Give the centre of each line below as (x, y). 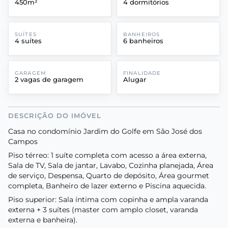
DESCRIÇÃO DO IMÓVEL (55, 116)
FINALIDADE (142, 73)
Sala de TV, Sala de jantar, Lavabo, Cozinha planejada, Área (111, 165)
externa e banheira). (43, 220)
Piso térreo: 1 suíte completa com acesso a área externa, (107, 155)
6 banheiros (143, 41)
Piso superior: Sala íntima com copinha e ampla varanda (108, 200)
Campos (23, 141)
